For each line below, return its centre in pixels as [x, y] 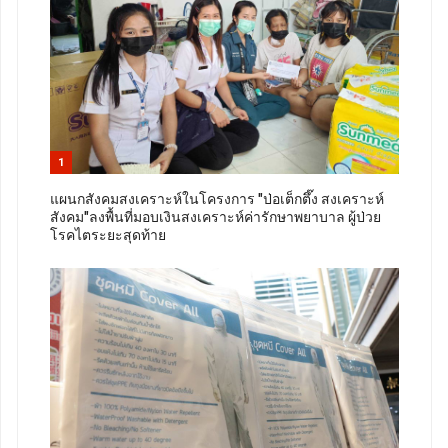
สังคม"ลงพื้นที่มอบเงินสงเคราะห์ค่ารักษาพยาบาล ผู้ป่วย [215, 217]
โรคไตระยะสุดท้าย [108, 235]
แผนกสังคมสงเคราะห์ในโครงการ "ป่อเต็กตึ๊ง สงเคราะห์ [217, 199]
